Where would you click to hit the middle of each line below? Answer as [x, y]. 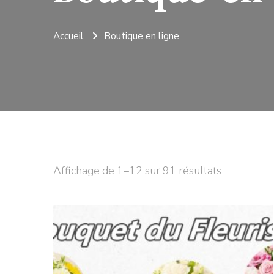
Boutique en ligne [142, 35]
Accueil [68, 35]
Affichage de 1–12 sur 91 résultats [137, 170]
